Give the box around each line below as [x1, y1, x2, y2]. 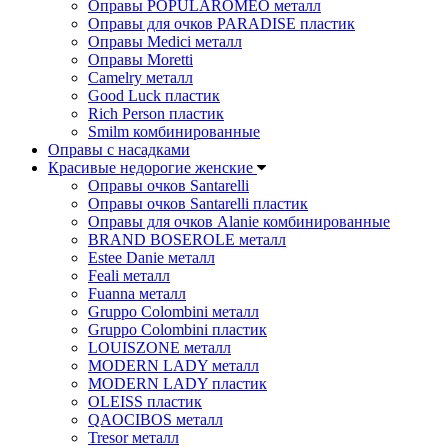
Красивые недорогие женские [48, 159, 257, 176]
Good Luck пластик [88, 87, 220, 104]
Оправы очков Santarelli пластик [88, 195, 308, 212]
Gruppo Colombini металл [88, 303, 259, 320]
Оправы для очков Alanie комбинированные [88, 213, 390, 230]
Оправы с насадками [48, 141, 190, 158]
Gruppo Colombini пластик [88, 321, 267, 338]
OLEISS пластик [88, 393, 202, 410]
